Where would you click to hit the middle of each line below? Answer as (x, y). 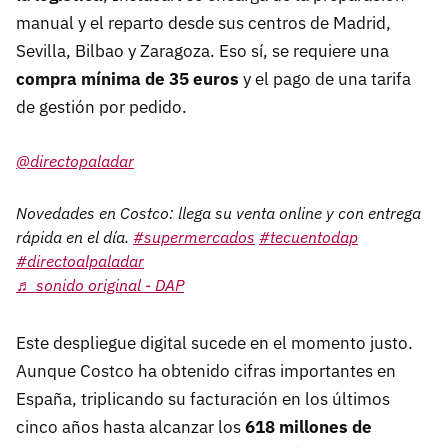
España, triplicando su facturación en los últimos (203, 398)
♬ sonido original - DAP (100, 284)
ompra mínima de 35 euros (132, 78)
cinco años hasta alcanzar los (130, 426)
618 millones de (308, 426)
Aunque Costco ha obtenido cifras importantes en (206, 370)
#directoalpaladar (80, 260)
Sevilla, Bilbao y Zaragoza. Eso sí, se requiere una (202, 50)
